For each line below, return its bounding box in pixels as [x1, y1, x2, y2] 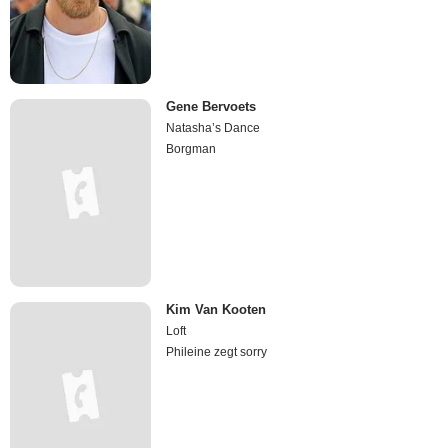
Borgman [166, 141, 217, 156]
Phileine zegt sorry [166, 345, 268, 360]
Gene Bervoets [166, 98, 257, 114]
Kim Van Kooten [166, 302, 267, 318]
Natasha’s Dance [166, 120, 261, 135]
